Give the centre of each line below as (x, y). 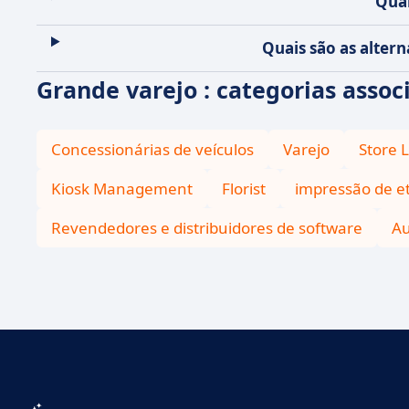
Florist (244, 189)
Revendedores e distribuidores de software (207, 228)
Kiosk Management (122, 189)
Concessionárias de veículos (152, 149)
